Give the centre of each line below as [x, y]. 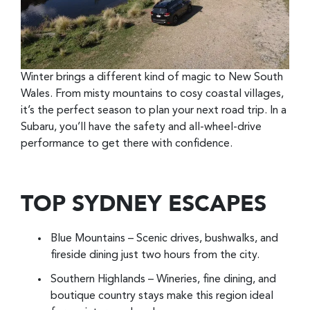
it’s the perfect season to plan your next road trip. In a [154, 111]
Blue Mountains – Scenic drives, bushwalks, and [164, 238]
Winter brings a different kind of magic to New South [152, 77]
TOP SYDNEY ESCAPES [144, 206]
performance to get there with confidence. [127, 144]
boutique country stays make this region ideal [162, 296]
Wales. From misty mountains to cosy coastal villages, [152, 94]
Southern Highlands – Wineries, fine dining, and [163, 279]
